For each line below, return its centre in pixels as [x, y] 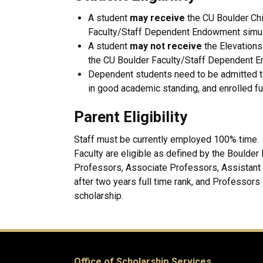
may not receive [166, 46]
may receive [157, 18]
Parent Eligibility [131, 117]
